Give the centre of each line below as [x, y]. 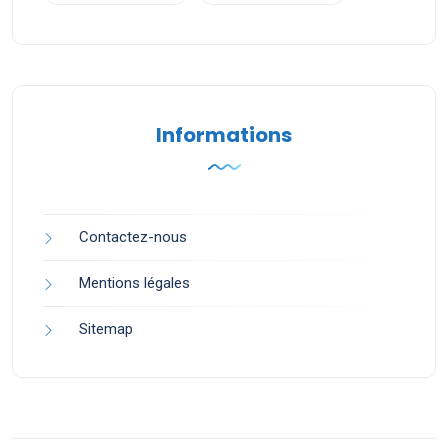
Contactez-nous [133, 237]
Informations [224, 135]
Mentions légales [134, 283]
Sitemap [106, 329]
